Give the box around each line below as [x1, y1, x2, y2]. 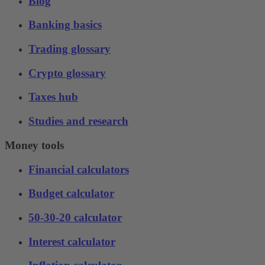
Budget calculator [28, 187, 114, 200]
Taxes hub [28, 91, 78, 104]
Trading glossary [28, 43, 111, 55]
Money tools [5, 138, 64, 151]
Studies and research [28, 115, 128, 128]
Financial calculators [28, 163, 129, 176]
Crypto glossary [28, 66, 106, 79]
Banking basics [28, 18, 102, 31]
